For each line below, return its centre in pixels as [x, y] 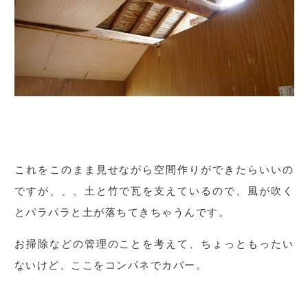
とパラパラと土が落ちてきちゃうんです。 [122, 212]
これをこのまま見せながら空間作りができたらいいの [154, 169]
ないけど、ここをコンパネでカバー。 [111, 265]
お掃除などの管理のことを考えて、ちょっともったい [154, 244]
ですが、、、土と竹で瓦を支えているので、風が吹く [154, 191]
